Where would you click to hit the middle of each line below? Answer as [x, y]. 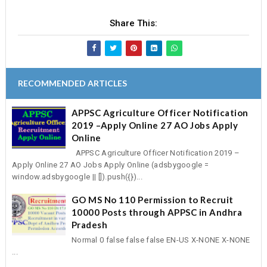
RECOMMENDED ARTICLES [72, 83]
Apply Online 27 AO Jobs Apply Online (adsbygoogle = [110, 165]
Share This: [133, 23]
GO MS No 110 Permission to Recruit [152, 200]
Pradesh [89, 225]
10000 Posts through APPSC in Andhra [157, 212]
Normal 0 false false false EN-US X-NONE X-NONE [161, 240]
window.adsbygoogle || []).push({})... [77, 177]
